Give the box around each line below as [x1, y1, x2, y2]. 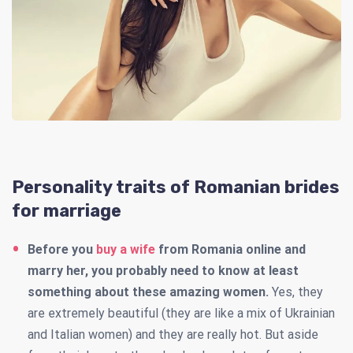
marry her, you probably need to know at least [28, 263, 299, 279]
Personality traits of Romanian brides [12, 176, 340, 199]
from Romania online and [155, 242, 306, 258]
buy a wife [96, 242, 155, 258]
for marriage [12, 200, 121, 222]
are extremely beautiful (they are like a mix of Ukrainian [28, 306, 335, 321]
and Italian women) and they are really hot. [28, 327, 265, 343]
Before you [28, 242, 96, 258]
